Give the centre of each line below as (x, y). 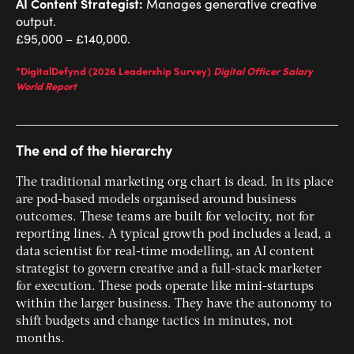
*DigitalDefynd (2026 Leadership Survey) (113, 71)
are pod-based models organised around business (156, 200)
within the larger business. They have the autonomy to (174, 305)
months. (40, 339)
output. (36, 21)
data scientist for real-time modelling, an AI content (165, 252)
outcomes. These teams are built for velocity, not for (165, 218)
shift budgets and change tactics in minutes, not (154, 322)
